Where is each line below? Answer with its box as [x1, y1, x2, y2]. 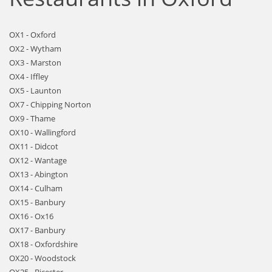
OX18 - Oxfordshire [9, 239, 78, 250]
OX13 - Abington [9, 169, 68, 180]
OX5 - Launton [9, 85, 61, 96]
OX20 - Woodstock [9, 253, 76, 263]
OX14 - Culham [9, 183, 63, 194]
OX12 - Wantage [9, 155, 67, 166]
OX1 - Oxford [9, 29, 56, 40]
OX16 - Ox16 [9, 211, 53, 222]
